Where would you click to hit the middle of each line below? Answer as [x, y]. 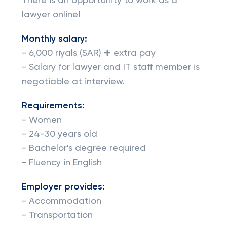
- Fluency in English [62, 163]
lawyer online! [51, 15]
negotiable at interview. [73, 82]
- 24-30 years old [59, 134]
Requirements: [53, 106]
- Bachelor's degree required [84, 148]
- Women [42, 120]
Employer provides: [63, 187]
